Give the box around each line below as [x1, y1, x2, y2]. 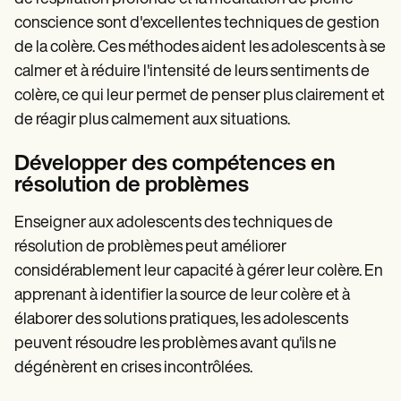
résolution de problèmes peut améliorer [14, 238, 286, 256]
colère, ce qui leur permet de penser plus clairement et [14, 87, 385, 105]
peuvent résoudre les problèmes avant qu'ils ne [14, 335, 337, 353]
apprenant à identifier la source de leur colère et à [14, 286, 350, 304]
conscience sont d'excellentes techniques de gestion [14, 14, 380, 32]
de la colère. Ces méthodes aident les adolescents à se [14, 38, 386, 56]
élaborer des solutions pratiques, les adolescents [14, 311, 348, 328]
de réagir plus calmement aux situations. [14, 111, 290, 129]
